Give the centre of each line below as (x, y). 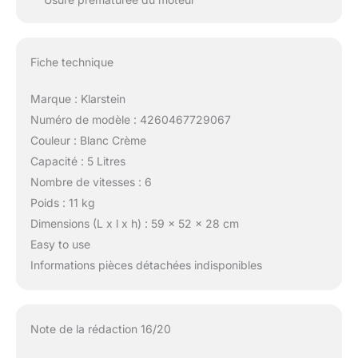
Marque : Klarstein (78, 99)
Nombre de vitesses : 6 (91, 182)
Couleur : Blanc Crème (88, 141)
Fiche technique (72, 62)
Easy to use (60, 245)
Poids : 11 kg (62, 203)
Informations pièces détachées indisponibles (146, 265)
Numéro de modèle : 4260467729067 (130, 120)
